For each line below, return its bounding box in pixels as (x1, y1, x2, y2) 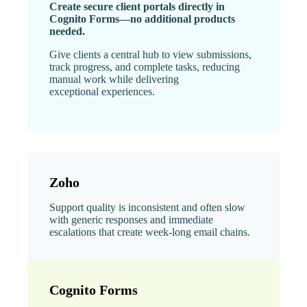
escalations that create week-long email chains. (49, 225, 250, 238)
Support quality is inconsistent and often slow (49, 201, 245, 213)
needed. (49, 25, 85, 37)
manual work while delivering (49, 73, 179, 85)
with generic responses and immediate (49, 213, 213, 225)
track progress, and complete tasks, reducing (49, 60, 240, 73)
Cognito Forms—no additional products (49, 12, 235, 25)
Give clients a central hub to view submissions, (49, 48, 251, 60)
